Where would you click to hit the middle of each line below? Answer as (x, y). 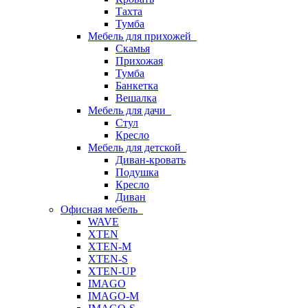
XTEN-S (108, 259)
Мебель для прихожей (142, 36)
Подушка (137, 172)
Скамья (133, 48)
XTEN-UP (112, 271)
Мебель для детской (137, 147)
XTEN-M (110, 246)
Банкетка (137, 86)
